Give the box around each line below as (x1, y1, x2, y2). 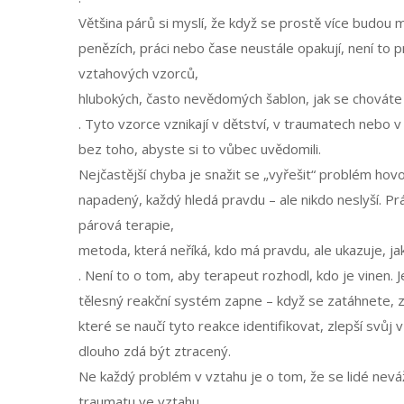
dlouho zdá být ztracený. (78, 342, 231, 360)
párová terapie (78, 216, 170, 234)
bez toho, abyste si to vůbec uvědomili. (78, 140, 321, 158)
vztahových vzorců (78, 64, 195, 82)
